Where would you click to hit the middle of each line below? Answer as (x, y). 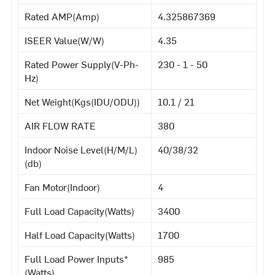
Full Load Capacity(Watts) (80, 210)
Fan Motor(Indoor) (63, 186)
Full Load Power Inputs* (77, 258)
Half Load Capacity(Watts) (80, 234)
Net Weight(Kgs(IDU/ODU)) (83, 101)
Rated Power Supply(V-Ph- (82, 64)
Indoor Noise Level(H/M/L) (81, 149)
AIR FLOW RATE (60, 125)
